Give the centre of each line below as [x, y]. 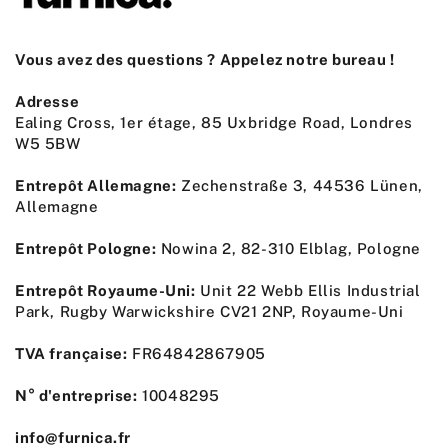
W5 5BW [48, 144]
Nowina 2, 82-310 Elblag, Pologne [289, 249]
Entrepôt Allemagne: [96, 186]
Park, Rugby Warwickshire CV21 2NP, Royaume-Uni [209, 312]
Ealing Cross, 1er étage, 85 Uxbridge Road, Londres [214, 123]
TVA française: [71, 354]
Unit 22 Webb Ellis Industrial [308, 291]
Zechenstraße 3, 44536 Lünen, [299, 186]
